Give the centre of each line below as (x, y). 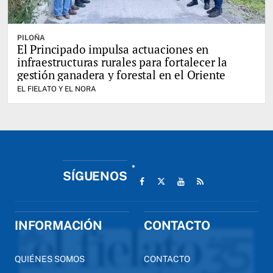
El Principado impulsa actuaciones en (113, 49)
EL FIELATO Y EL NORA (57, 89)
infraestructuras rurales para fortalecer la (122, 62)
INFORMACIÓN (58, 225)
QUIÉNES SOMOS (50, 259)
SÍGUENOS (95, 176)
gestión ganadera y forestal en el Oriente (122, 74)
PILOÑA (31, 37)
